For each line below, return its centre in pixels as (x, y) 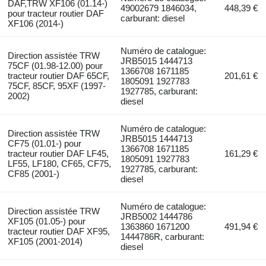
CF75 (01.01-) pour (44, 143)
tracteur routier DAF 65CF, (58, 75)
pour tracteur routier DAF (56, 13)
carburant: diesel (153, 18)
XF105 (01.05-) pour (46, 221)
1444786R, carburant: (163, 236)
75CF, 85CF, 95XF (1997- (56, 85)
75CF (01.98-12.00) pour (55, 65)
